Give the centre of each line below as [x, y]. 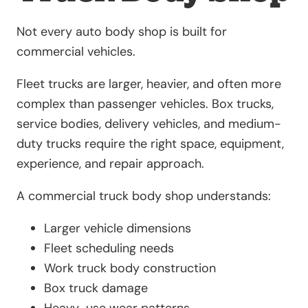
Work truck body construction [130, 268]
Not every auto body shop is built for [122, 31]
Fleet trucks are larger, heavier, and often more [149, 84]
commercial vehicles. [76, 51]
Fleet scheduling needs [109, 248]
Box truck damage [96, 288]
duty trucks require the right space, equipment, [150, 143]
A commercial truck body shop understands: [144, 196]
